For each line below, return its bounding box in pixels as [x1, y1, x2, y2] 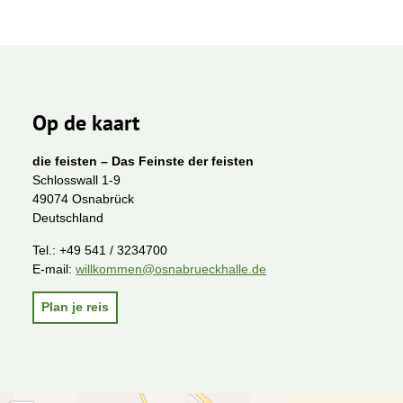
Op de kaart [32, 108, 139, 138]
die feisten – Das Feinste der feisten [32, 154, 254, 169]
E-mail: [32, 261, 76, 276]
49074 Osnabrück [32, 192, 134, 207]
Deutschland [32, 210, 103, 226]
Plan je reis [41, 300, 109, 315]
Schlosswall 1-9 [32, 173, 121, 188]
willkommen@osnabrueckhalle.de [76, 261, 266, 276]
